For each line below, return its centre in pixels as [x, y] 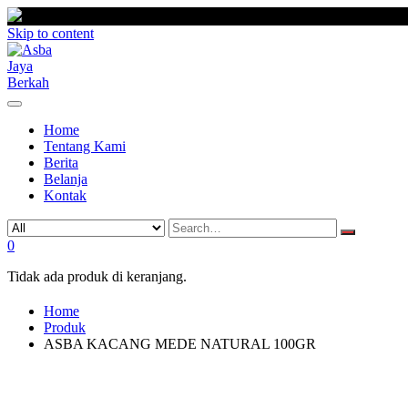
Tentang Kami [85, 146]
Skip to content [51, 33]
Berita [61, 163]
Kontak [65, 195]
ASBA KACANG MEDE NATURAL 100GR [180, 343]
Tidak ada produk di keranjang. [97, 276]
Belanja [66, 179]
